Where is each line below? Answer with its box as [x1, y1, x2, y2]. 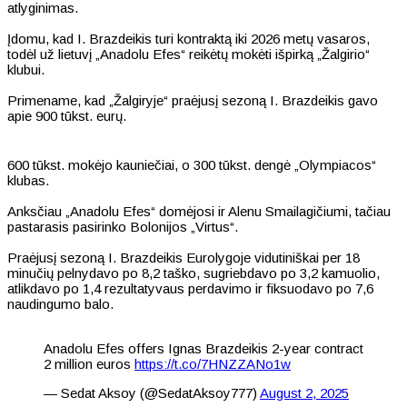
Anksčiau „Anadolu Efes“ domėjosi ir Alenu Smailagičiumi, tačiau [7, 203, 391, 219]
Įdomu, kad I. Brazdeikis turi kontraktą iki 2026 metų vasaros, [7, 30, 370, 46]
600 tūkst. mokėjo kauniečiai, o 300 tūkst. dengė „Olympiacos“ [7, 156, 376, 173]
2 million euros [44, 355, 134, 372]
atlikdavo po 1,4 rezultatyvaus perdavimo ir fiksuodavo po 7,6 [7, 280, 373, 296]
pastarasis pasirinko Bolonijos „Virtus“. [7, 218, 238, 234]
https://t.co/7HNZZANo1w [134, 355, 291, 372]
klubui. [7, 61, 45, 77]
